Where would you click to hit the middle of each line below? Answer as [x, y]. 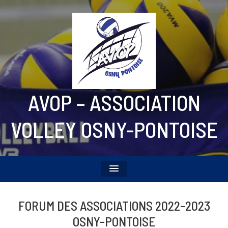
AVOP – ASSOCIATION [114, 102]
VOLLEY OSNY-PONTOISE [114, 129]
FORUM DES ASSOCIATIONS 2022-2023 [114, 205]
